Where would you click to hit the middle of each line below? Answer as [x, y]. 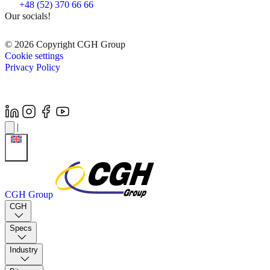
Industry [24, 250]
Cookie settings [34, 55]
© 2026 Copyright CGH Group [65, 44]
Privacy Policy [33, 67]
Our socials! [28, 16]
